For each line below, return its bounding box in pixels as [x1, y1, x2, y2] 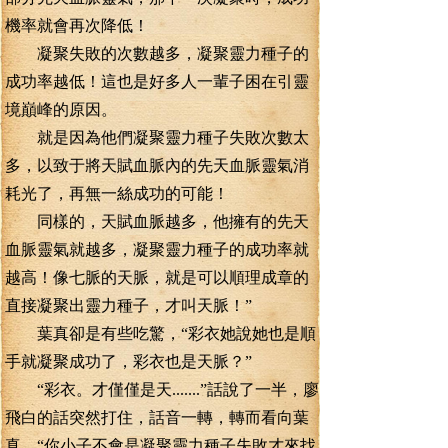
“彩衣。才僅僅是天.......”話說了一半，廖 [5, 381, 319, 398]
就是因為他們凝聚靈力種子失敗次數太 [5, 129, 309, 146]
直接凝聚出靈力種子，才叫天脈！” [5, 297, 252, 314]
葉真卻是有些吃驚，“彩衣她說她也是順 [5, 325, 316, 342]
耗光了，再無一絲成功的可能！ [5, 185, 229, 202]
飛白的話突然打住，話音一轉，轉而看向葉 [5, 409, 309, 426]
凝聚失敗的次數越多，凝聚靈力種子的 [5, 45, 309, 62]
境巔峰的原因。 [5, 101, 117, 118]
